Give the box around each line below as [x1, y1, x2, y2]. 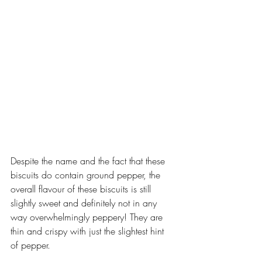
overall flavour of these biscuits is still [11, 182, 154, 195]
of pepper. [11, 238, 50, 251]
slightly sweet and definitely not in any [11, 196, 160, 209]
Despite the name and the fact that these [11, 154, 168, 167]
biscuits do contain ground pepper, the [11, 168, 163, 181]
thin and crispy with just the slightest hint [11, 224, 167, 237]
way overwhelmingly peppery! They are [11, 210, 166, 223]
